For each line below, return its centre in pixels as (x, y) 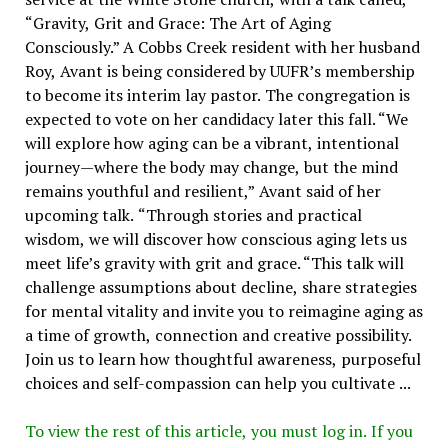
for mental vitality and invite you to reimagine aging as (223, 310)
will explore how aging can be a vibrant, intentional (211, 142)
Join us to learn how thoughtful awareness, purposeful (222, 358)
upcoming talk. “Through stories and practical (193, 214)
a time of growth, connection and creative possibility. (218, 334)
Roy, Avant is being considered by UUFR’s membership (219, 70)
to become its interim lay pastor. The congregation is (217, 94)
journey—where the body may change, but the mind (211, 166)
